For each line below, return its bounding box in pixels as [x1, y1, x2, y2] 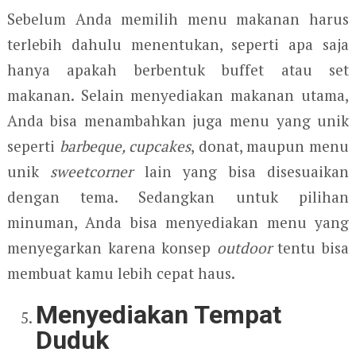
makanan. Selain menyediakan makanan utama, [6, 84, 350, 105]
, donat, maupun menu [191, 135, 350, 156]
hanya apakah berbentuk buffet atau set [6, 59, 350, 79]
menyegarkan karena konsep [6, 237, 217, 257]
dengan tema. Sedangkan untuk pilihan [6, 186, 350, 207]
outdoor [216, 237, 272, 257]
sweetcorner [50, 161, 133, 181]
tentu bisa [271, 237, 350, 257]
